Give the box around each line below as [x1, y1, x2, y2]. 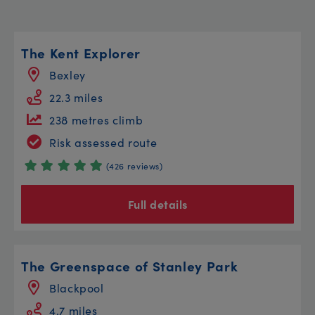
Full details [127, 196, 188, 212]
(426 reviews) [106, 159, 163, 172]
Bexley [49, 66, 86, 82]
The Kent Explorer [21, 42, 141, 62]
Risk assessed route [49, 134, 157, 150]
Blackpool [49, 279, 104, 295]
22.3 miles [49, 89, 103, 105]
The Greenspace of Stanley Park [21, 255, 238, 275]
